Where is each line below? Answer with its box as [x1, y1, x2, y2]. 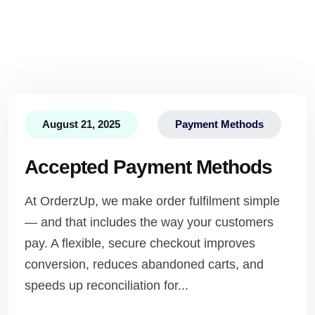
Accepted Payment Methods [25, 156, 272, 178]
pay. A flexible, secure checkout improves [25, 236, 255, 250]
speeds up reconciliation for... [25, 278, 188, 292]
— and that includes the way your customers [25, 215, 274, 229]
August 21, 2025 [42, 118, 120, 130]
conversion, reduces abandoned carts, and [25, 257, 264, 271]
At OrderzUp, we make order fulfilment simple [25, 194, 280, 208]
